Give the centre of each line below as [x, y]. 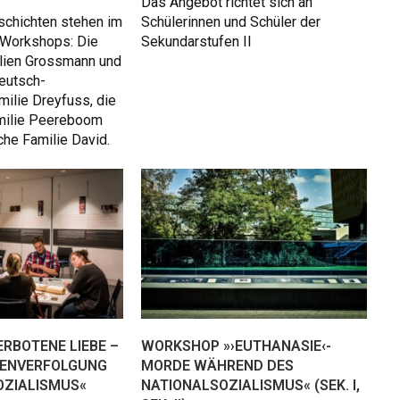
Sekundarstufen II [196, 42]
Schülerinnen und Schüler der [231, 22]
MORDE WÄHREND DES [217, 366]
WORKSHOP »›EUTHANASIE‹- [236, 346]
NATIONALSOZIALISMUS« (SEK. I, [250, 386]
